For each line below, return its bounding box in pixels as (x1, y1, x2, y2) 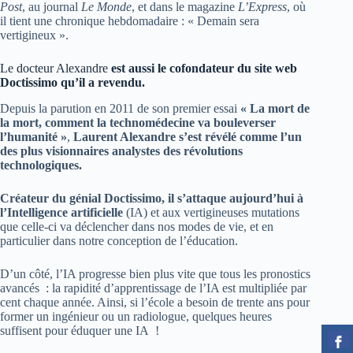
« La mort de (240, 101, 310, 115)
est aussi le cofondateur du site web (108, 61, 297, 75)
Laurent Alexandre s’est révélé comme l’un (73, 129, 302, 143)
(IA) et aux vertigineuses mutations (123, 205, 299, 219)
